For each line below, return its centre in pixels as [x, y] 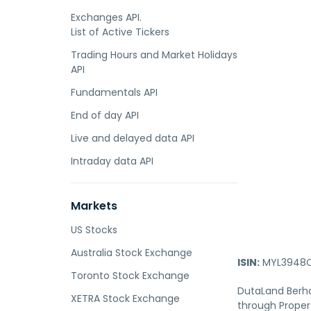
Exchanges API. [106, 17]
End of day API [105, 115]
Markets [94, 206]
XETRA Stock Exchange [125, 299]
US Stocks [94, 230]
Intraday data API [112, 161]
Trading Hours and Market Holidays [154, 55]
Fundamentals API [114, 92]
